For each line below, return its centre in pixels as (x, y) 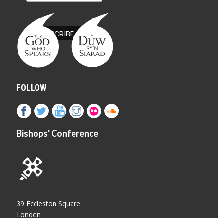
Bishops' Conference (57, 134)
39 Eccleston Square (48, 204)
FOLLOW (31, 88)
